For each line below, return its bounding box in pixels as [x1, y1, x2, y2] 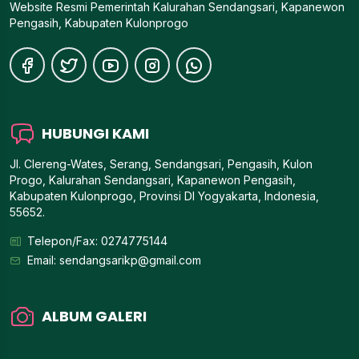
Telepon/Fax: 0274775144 [27, 233, 167, 248]
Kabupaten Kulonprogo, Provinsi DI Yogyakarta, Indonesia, [10, 188, 319, 203]
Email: [27, 252, 59, 267]
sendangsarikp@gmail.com [59, 252, 201, 267]
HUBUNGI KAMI [42, 123, 149, 143]
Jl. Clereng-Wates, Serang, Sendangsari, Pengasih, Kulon [10, 156, 313, 171]
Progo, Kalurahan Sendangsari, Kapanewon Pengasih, [10, 172, 296, 187]
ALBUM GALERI [42, 305, 147, 326]
